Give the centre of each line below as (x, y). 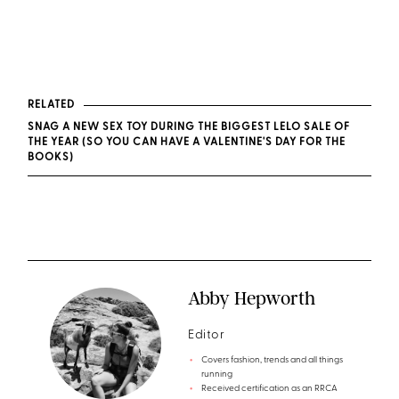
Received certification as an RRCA (270, 388)
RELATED (51, 106)
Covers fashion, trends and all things (273, 360)
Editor (207, 335)
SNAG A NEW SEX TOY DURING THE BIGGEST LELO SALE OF (189, 127)
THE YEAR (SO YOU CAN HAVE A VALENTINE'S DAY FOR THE (187, 142)
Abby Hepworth (252, 297)
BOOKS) (51, 157)
